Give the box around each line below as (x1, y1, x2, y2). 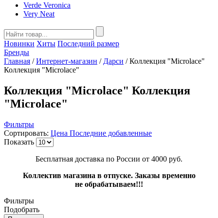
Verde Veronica (23, 1, 71, 9)
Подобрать (4, 205, 39, 214)
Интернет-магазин (36, 57, 97, 65)
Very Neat (23, 10, 54, 18)
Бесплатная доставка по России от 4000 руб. (36, 154, 182, 163)
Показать (4, 137, 34, 146)
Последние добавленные (70, 128, 152, 137)
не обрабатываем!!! (75, 180, 143, 188)
